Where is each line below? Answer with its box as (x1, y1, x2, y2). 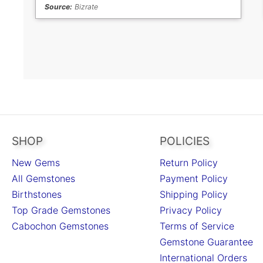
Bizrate (72, 2, 98, 12)
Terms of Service (160, 220, 234, 232)
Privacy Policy (160, 204, 222, 217)
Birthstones (12, 188, 62, 201)
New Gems (12, 157, 60, 169)
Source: (45, 2, 72, 12)
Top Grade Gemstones (12, 204, 110, 217)
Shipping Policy (160, 188, 228, 201)
